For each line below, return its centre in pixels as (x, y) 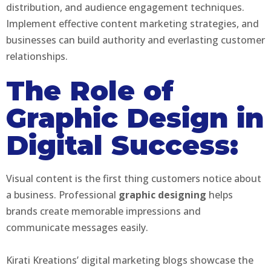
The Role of (90, 90)
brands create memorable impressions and (103, 211)
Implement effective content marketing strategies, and (132, 23)
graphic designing (164, 194)
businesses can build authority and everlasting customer (135, 40)
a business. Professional (62, 194)
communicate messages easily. (77, 227)
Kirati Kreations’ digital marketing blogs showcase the (130, 260)
